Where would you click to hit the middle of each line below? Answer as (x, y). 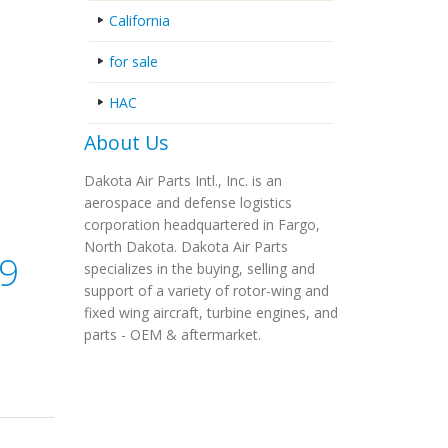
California (139, 20)
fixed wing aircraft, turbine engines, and (210, 312)
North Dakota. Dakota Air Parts (185, 246)
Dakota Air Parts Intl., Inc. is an (182, 180)
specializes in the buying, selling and (199, 268)
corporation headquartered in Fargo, (201, 224)
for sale (133, 61)
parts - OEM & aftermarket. (172, 334)
